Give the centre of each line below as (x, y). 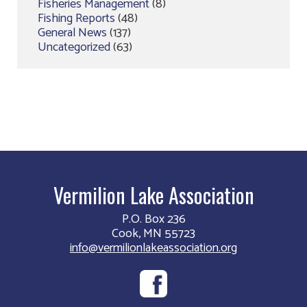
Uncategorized (74, 47)
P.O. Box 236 (153, 219)
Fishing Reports (76, 19)
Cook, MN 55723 (153, 234)
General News (72, 33)
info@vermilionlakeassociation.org (153, 248)
